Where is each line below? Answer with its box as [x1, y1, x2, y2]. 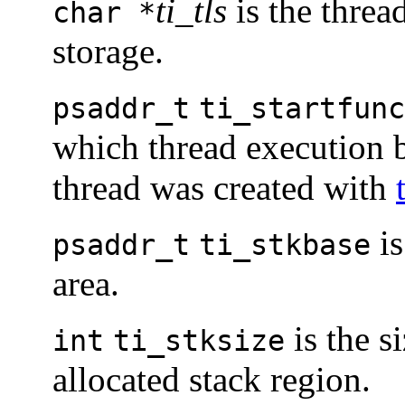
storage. [52, 32, 164, 71]
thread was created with [52, 168, 396, 208]
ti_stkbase [199, 229, 371, 262]
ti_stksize [113, 325, 285, 358]
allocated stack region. [52, 360, 371, 400]
